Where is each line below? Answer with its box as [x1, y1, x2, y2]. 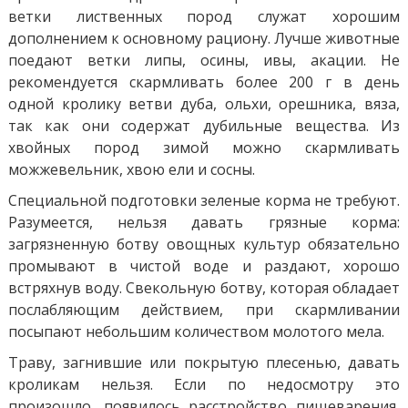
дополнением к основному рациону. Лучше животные [7, 27, 401, 48]
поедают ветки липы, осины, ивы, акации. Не [7, 49, 401, 70]
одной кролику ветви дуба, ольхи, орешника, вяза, [7, 93, 401, 114]
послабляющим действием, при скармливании [7, 299, 401, 320]
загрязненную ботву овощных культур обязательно [7, 233, 401, 254]
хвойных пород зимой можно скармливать [7, 137, 401, 158]
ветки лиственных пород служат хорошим [7, 5, 401, 26]
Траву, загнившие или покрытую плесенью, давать [7, 352, 401, 372]
